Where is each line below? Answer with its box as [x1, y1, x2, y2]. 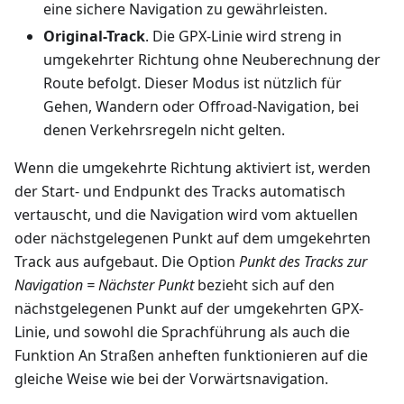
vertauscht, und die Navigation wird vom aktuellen [14, 205, 358, 225]
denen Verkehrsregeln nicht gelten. [43, 120, 285, 141]
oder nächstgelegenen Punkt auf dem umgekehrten [14, 228, 371, 249]
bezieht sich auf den [194, 275, 335, 296]
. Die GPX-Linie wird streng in [145, 26, 342, 47]
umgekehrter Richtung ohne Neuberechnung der [43, 50, 381, 70]
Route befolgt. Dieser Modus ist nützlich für [43, 73, 342, 94]
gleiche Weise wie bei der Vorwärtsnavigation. [14, 369, 328, 390]
